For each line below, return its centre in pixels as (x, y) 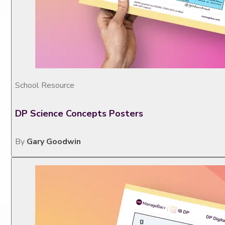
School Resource (45, 86)
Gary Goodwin (54, 141)
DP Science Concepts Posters (79, 113)
